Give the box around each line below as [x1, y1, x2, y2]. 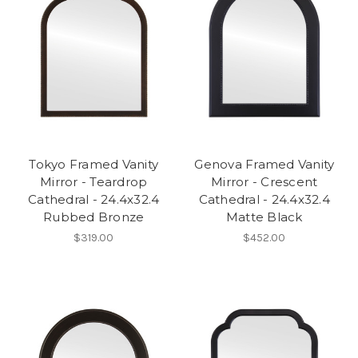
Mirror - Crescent [211, 173, 318, 189]
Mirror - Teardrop [40, 173, 148, 189]
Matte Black [225, 209, 303, 225]
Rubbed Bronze [43, 209, 145, 225]
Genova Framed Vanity [194, 156, 335, 172]
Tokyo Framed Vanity [29, 156, 159, 172]
